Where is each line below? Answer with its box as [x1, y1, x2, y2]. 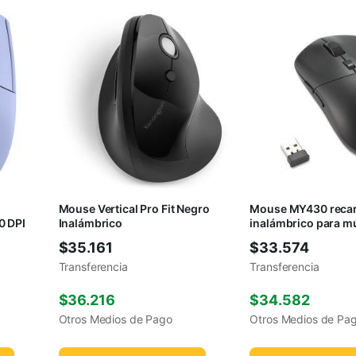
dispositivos [250, 230, 316, 245]
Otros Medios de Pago [58, 312, 172, 327]
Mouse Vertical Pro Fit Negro [58, 202, 210, 216]
